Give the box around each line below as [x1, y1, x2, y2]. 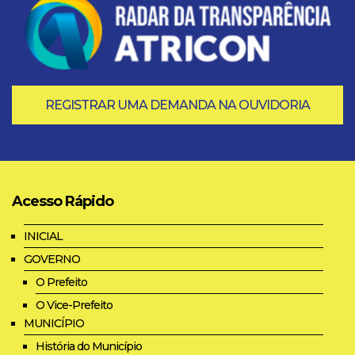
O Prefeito [36, 275, 87, 290]
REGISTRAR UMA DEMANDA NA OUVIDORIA [45, 97, 310, 113]
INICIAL [24, 229, 63, 244]
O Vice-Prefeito [36, 298, 113, 313]
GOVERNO [24, 252, 80, 267]
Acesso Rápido [12, 193, 113, 211]
